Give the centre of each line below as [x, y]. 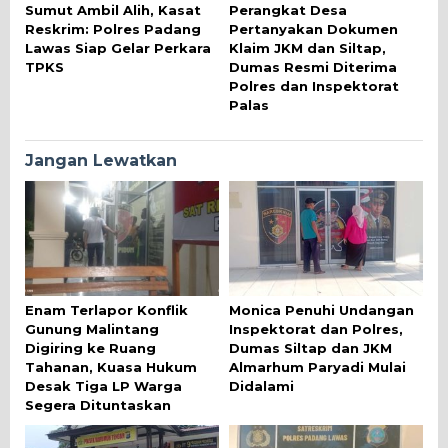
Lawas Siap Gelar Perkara [118, 47]
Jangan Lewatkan [101, 160]
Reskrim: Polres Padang [113, 28]
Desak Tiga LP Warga [103, 386]
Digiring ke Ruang [90, 348]
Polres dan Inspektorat [314, 85]
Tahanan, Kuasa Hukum [111, 367]
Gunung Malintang [92, 329]
